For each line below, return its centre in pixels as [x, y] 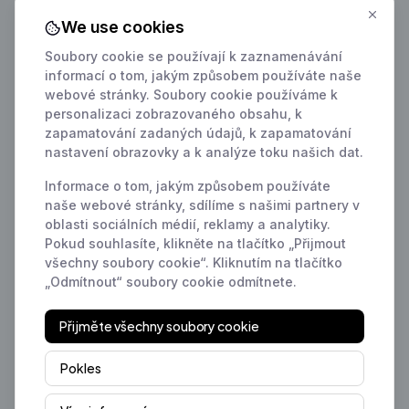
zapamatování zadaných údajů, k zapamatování [198, 133]
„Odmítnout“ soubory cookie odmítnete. [171, 282]
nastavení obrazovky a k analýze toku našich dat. [204, 152]
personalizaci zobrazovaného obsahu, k [173, 114]
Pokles [81, 368]
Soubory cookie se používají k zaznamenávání [194, 56]
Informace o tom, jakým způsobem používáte [188, 186]
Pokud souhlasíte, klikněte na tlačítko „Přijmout [195, 243]
